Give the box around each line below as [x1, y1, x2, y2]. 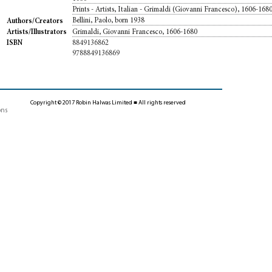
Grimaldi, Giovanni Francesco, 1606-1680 [72, 28, 198, 36]
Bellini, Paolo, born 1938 [72, 17, 145, 25]
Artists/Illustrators [7, 28, 67, 36]
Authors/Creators [7, 17, 64, 25]
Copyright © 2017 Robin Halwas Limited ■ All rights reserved [30, 100, 186, 107]
